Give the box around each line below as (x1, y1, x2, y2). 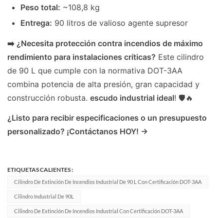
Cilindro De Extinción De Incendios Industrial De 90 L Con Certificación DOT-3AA (14, 179, 201, 185)
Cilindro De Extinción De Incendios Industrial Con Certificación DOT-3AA (14, 208, 183, 215)
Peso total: (20, 2, 61, 12)
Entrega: (20, 18, 53, 28)
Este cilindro (156, 52, 204, 62)
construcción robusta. (7, 92, 90, 103)
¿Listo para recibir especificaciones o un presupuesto (7, 113, 207, 123)
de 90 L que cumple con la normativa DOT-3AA (7, 65, 182, 75)
